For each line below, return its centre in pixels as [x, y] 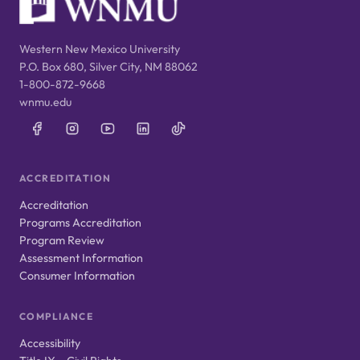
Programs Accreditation [80, 223]
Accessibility [50, 344]
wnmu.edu [45, 102]
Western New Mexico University [100, 49]
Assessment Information [81, 258]
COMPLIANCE [57, 317]
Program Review [62, 241]
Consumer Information [77, 276]
